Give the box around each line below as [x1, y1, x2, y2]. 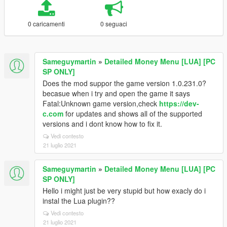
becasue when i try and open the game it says [43, 88, 190, 98]
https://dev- [159, 98, 199, 108]
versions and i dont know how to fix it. [43, 119, 162, 129]
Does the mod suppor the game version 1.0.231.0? [43, 78, 206, 88]
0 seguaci [100, 19, 128, 28]
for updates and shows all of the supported [63, 108, 202, 119]
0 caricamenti [27, 19, 65, 28]
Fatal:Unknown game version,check [43, 98, 159, 108]
